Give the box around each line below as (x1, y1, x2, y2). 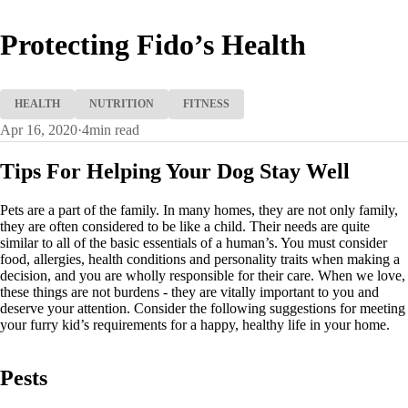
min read (89, 121, 139, 138)
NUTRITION (89, 97, 154, 110)
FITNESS (183, 97, 229, 110)
